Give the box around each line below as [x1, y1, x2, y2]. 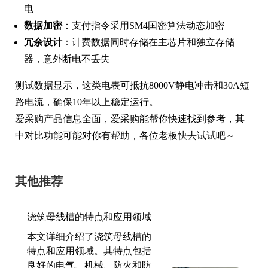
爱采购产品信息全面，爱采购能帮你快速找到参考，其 [15, 113, 245, 124]
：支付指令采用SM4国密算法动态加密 [62, 20, 224, 31]
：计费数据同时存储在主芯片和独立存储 [62, 36, 234, 47]
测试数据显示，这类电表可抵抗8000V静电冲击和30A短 [15, 80, 249, 90]
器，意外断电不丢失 [24, 53, 110, 64]
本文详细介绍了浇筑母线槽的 [27, 231, 151, 242]
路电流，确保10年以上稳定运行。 [15, 96, 159, 107]
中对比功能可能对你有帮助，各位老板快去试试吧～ [15, 130, 235, 141]
